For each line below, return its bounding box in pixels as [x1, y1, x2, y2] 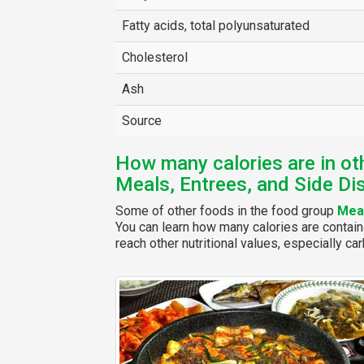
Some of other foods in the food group [115, 203, 337, 219]
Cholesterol [121, 50, 188, 65]
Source [121, 113, 162, 128]
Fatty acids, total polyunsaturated [121, 18, 310, 33]
